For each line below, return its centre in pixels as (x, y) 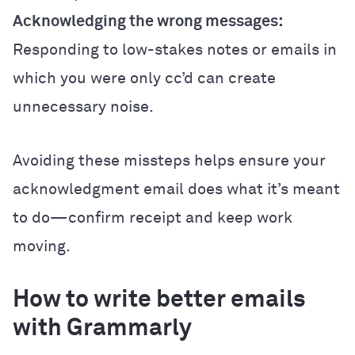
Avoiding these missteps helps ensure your (169, 160)
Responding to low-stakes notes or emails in (175, 50)
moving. (42, 246)
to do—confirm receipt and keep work (153, 218)
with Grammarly (102, 328)
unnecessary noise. (83, 107)
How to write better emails (159, 300)
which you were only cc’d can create (144, 78)
